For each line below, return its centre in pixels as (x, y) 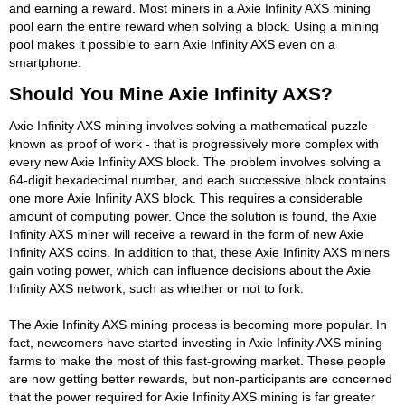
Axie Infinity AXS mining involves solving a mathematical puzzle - (193, 125)
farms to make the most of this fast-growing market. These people (198, 360)
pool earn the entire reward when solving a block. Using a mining (194, 26)
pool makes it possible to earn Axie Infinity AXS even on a (172, 44)
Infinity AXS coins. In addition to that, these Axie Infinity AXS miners (199, 252)
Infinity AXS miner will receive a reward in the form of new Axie (186, 234)
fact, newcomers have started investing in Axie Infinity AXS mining (196, 342)
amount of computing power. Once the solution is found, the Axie (193, 216)
